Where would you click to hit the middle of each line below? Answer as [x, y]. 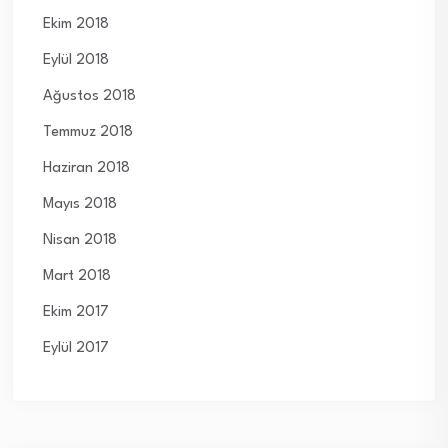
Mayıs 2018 [80, 205]
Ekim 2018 [76, 25]
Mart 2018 [77, 277]
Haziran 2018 [86, 169]
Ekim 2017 [76, 313]
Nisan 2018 [80, 241]
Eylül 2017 [76, 349]
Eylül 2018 [76, 61]
